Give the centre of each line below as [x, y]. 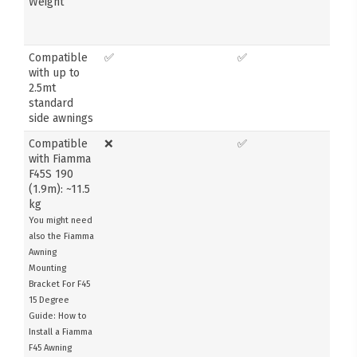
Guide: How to [58, 316]
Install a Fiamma [61, 331]
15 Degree [49, 300]
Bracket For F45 [60, 284]
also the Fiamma [62, 236]
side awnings [61, 118]
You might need [61, 220]
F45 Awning [51, 347]
